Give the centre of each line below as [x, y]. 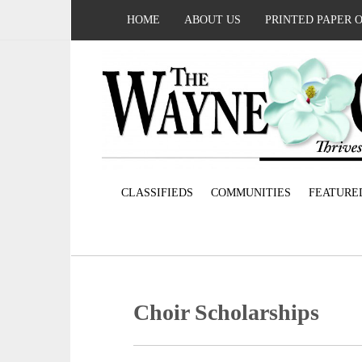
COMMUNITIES [250, 193]
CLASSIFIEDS [157, 193]
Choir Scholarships [227, 313]
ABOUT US [213, 20]
